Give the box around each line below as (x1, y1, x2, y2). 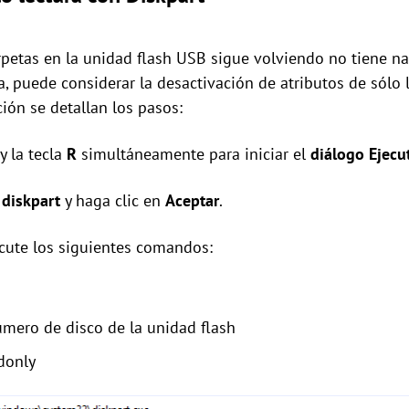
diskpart (2, 190, 60, 212)
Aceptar (165, 190, 219, 212)
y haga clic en (60, 190, 165, 212)
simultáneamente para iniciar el (77, 143, 310, 165)
